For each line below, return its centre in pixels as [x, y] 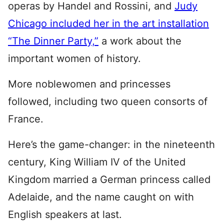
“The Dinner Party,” [53, 41]
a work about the [140, 41]
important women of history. [74, 58]
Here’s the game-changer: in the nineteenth [111, 144]
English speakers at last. [65, 214]
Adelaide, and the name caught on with [101, 197]
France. [26, 119]
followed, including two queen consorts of [108, 101]
